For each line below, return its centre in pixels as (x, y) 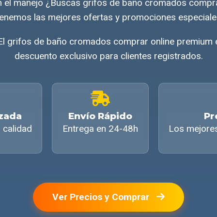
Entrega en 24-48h (100, 129)
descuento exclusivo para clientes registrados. (108, 56)
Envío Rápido (100, 116)
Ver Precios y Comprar (102, 197)
